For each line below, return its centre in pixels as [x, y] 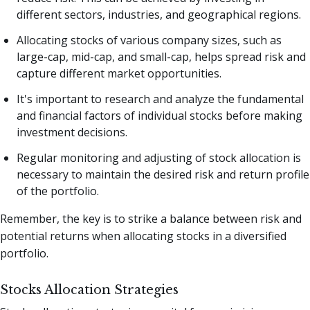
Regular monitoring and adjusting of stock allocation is [159, 157]
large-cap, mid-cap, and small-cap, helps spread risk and [161, 57]
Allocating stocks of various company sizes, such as [149, 40]
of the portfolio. [58, 191]
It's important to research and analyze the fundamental [160, 99]
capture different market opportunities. [119, 74]
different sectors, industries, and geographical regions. [159, 15]
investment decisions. [72, 132]
